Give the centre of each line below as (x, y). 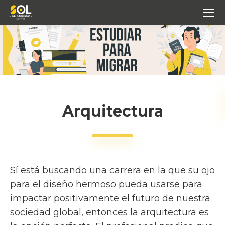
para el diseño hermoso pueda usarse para (106, 184)
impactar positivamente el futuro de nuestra (110, 198)
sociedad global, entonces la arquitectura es (109, 212)
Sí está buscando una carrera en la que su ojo (113, 170)
